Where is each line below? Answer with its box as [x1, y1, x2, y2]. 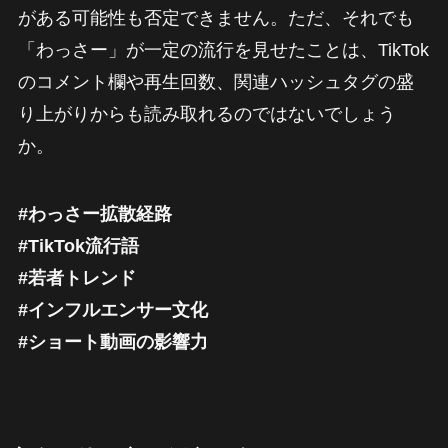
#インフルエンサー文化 [17, 299, 208, 320]
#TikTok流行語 [17, 235, 139, 256]
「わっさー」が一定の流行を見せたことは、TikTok [17, 39, 429, 60]
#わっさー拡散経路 [17, 203, 172, 224]
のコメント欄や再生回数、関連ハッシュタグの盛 [17, 71, 414, 92]
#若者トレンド [17, 267, 136, 288]
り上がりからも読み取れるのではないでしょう [17, 103, 396, 124]
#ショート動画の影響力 [17, 331, 208, 352]
